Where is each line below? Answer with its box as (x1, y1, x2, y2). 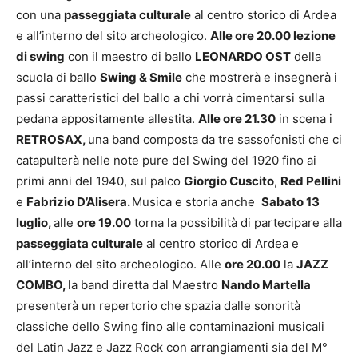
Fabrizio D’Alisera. (26, 193, 132, 209)
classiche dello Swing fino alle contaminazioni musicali (16, 318, 324, 334)
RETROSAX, (16, 131, 88, 147)
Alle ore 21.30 (198, 110, 276, 126)
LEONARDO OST (195, 48, 291, 64)
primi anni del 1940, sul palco (16, 173, 184, 189)
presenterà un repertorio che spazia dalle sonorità (16, 297, 300, 313)
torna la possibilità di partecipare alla (131, 214, 342, 230)
